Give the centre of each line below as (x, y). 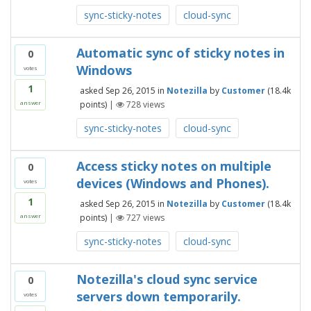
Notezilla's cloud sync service (167, 279)
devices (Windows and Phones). (173, 183)
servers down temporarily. (158, 296)
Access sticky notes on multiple (174, 166)
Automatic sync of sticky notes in (180, 53)
